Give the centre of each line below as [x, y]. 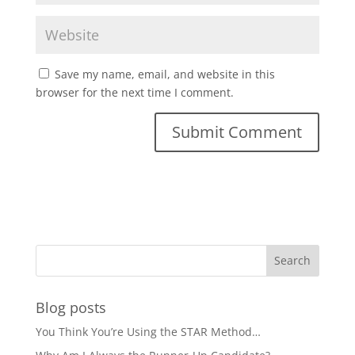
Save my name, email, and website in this [164, 74]
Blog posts [71, 307]
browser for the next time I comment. [134, 92]
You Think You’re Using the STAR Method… [148, 331]
